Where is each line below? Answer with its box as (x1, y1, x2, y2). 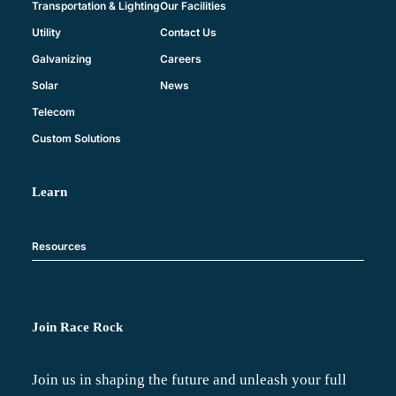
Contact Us (159, 25, 217, 39)
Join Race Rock (31, 320, 123, 335)
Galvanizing (31, 51, 92, 65)
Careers (159, 51, 202, 65)
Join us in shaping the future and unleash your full (31, 370, 346, 388)
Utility (31, 25, 61, 39)
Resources (31, 239, 87, 253)
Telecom (31, 104, 75, 118)
